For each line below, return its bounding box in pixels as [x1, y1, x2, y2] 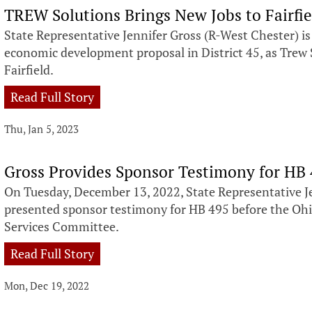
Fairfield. [4, 61, 54, 78]
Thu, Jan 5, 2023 [4, 121, 79, 136]
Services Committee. [4, 218, 122, 235]
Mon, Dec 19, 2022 [4, 279, 90, 293]
